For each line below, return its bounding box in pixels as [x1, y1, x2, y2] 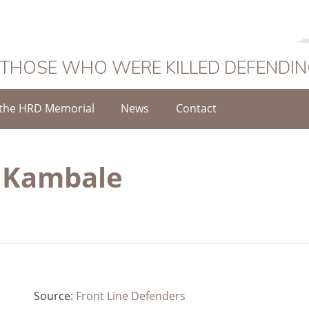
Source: [33, 288, 76, 303]
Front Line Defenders [75, 288, 186, 303]
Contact [175, 100, 217, 116]
